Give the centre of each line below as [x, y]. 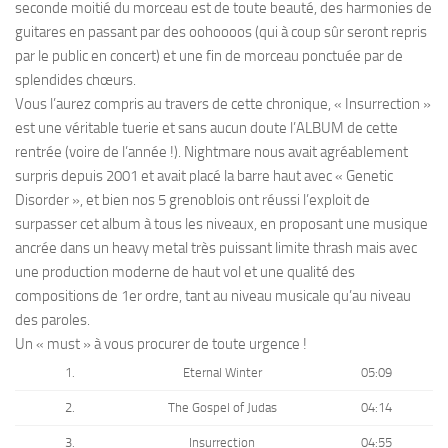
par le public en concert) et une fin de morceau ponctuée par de [209, 55]
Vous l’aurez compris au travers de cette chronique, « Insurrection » [223, 103]
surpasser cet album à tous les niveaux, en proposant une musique [221, 223]
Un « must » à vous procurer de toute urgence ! [161, 343]
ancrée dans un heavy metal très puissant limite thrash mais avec [216, 247]
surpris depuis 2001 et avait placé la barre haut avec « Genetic [204, 175]
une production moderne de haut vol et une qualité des [185, 271]
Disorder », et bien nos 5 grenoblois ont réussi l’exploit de [192, 199]
